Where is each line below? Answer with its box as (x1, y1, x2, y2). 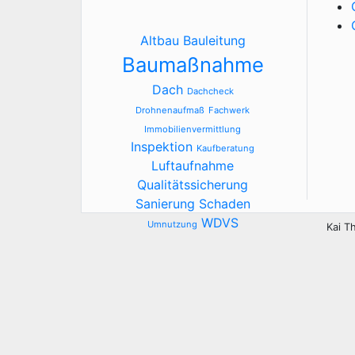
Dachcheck (186, 86, 234, 97)
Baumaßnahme (121, 52, 264, 77)
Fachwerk (208, 105, 250, 116)
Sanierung (135, 196, 195, 212)
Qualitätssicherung (137, 177, 249, 193)
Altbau (139, 32, 179, 48)
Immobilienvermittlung (144, 124, 242, 135)
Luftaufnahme (151, 158, 235, 174)
